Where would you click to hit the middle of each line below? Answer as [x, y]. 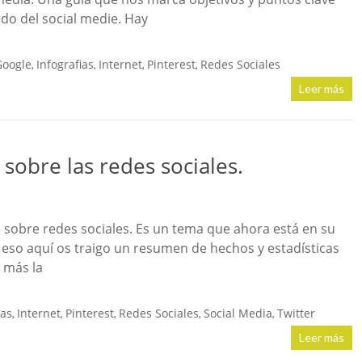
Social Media [238, 313]
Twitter [296, 313]
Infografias [65, 64]
